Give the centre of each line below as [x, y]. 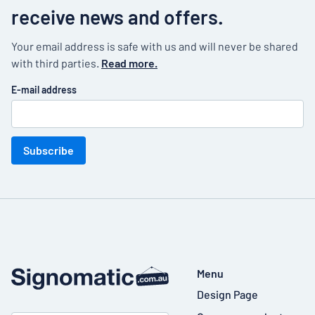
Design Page [227, 294]
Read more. [129, 63]
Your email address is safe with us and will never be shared [155, 46]
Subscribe [49, 150]
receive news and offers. [117, 17]
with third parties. [56, 63]
